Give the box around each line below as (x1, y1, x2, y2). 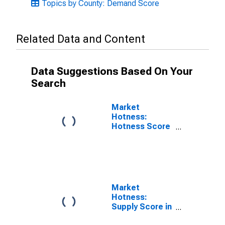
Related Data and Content (16, 33, 145, 45)
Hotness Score (111, 122, 170, 131)
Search (31, 77, 66, 89)
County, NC (111, 141, 154, 150)
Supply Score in (111, 202, 172, 211)
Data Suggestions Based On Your (31, 65, 193, 77)
